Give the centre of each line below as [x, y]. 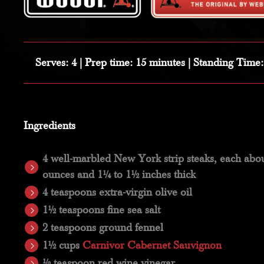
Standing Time [227, 62]
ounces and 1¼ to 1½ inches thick [119, 175]
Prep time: [109, 62]
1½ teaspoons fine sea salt [101, 210]
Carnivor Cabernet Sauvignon [152, 246]
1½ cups [62, 246]
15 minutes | [163, 62]
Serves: [52, 62]
